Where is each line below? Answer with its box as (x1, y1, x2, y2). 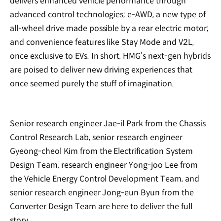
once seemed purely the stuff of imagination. (10, 78, 177, 89)
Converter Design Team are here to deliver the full (10, 201, 193, 212)
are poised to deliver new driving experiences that (10, 64, 193, 75)
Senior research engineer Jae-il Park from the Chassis (10, 118, 206, 129)
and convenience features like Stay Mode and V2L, (10, 37, 194, 47)
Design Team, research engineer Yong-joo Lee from (10, 160, 198, 171)
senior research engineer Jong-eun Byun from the (10, 187, 194, 198)
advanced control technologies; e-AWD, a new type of (10, 9, 206, 20)
